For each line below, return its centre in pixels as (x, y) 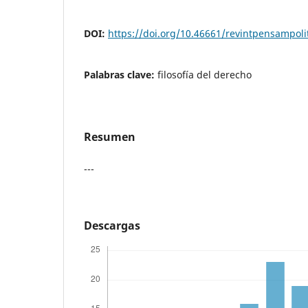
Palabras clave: (121, 74)
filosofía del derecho (205, 74)
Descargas (112, 225)
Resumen (110, 136)
